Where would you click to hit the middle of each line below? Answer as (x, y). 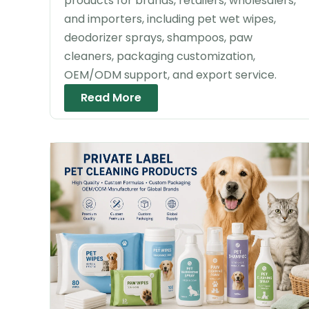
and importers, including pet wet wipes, (170, 19)
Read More (111, 97)
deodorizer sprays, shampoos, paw (158, 37)
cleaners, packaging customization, (160, 56)
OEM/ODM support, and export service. (170, 74)
